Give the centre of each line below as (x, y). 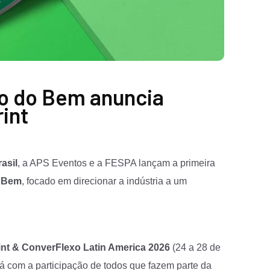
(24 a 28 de (195, 247)
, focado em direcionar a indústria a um (104, 181)
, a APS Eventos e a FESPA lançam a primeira (116, 163)
